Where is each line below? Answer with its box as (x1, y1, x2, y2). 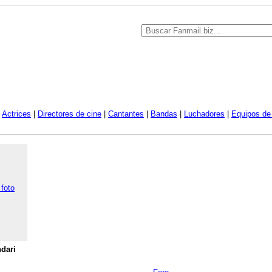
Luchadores (184, 109, 225, 118)
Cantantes (108, 109, 144, 118)
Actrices (2, 109, 31, 118)
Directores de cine (38, 109, 101, 118)
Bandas (151, 109, 177, 118)
